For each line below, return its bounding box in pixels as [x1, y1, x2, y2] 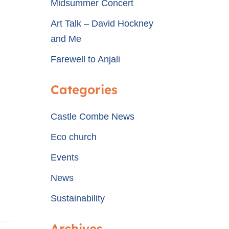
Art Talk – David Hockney [50, 18, 153, 29]
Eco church [50, 132, 97, 142]
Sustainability [50, 193, 105, 203]
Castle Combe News [50, 111, 134, 122]
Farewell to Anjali [50, 54, 120, 64]
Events [50, 152, 79, 163]
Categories [50, 82, 118, 97]
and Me [50, 34, 81, 44]
